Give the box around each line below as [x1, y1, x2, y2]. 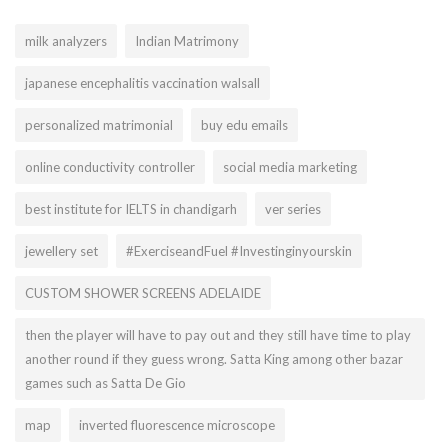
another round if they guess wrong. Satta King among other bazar [25, 350, 403, 367]
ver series [265, 200, 321, 217]
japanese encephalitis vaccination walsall [25, 74, 260, 91]
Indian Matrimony [135, 32, 239, 49]
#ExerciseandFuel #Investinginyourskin [126, 242, 352, 259]
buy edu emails [201, 116, 288, 133]
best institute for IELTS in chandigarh [25, 200, 237, 217]
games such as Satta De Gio [25, 374, 186, 391]
